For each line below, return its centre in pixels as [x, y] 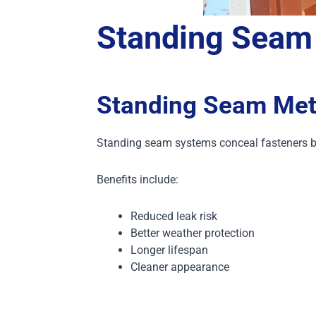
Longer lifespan [169, 250]
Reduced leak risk [174, 217]
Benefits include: [137, 180]
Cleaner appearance [180, 267]
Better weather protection [192, 233]
